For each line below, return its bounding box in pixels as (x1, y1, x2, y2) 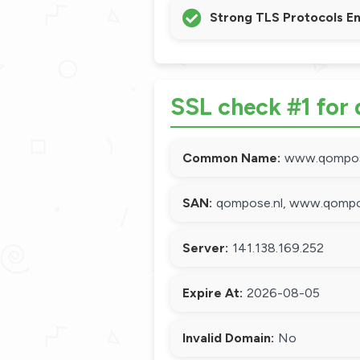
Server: (182, 240, 228, 256)
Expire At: (182, 285, 243, 301)
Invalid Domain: (182, 330, 274, 346)
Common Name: (182, 150, 280, 166)
